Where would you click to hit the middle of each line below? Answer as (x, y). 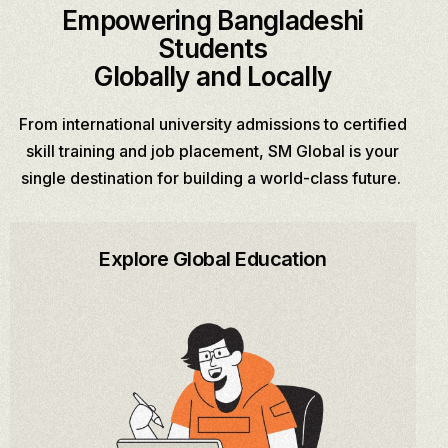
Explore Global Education (213, 258)
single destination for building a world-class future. (212, 177)
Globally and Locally (213, 76)
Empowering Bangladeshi (213, 20)
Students (213, 48)
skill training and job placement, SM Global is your (213, 150)
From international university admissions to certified (212, 123)
